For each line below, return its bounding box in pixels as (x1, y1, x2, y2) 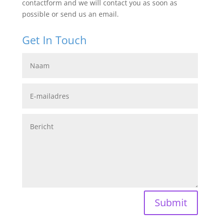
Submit (155, 195, 188, 209)
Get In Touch (22, 32, 87, 47)
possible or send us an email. (22, 9, 119, 19)
